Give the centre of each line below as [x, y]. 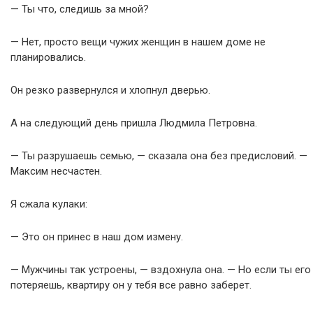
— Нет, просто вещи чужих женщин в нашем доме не [138, 42]
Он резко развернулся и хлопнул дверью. [110, 90]
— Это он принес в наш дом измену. [97, 237]
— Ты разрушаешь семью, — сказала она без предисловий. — [159, 156]
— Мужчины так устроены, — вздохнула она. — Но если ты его [161, 270]
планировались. [48, 57]
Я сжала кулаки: [49, 204]
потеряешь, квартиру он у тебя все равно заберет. [131, 285]
